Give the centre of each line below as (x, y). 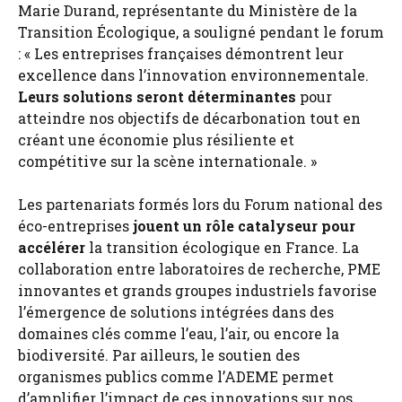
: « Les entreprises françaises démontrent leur (181, 53)
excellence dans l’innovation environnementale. (193, 74)
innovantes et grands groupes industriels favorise (197, 290)
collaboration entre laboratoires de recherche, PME (199, 268)
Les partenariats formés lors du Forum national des (200, 204)
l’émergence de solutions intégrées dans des (176, 311)
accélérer (52, 247)
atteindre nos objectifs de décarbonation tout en (189, 118)
